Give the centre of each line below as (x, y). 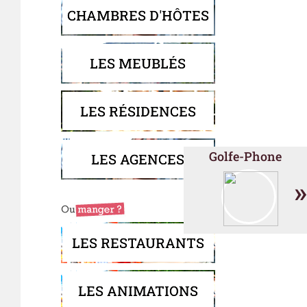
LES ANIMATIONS (138, 291)
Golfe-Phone (245, 156)
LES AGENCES (138, 159)
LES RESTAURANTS (138, 243)
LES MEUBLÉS (138, 63)
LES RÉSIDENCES (138, 111)
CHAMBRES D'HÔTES (138, 15)
